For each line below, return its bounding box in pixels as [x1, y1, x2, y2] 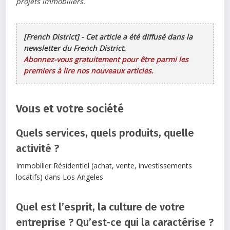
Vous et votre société [16, 102, 124, 116]
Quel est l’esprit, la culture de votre [16, 201, 185, 214]
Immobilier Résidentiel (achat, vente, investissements [16, 161, 193, 171]
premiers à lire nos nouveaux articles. [24, 66, 154, 76]
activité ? [16, 142, 60, 155]
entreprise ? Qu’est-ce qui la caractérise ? [16, 216, 214, 229]
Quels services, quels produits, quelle [16, 127, 195, 140]
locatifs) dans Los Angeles [16, 172, 104, 182]
